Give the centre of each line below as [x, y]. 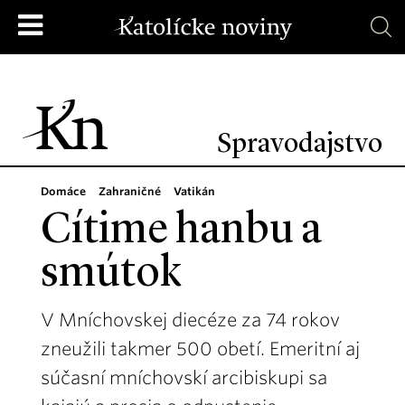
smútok [111, 275]
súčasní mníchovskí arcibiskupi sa [184, 378]
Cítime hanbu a [181, 231]
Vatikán [194, 191]
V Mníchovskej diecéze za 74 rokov [190, 320]
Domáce [63, 191]
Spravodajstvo [300, 145]
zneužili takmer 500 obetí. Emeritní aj [200, 349]
